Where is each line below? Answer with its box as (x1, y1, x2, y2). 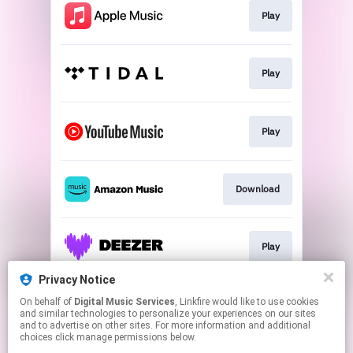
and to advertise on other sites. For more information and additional (20, 320, 310, 331)
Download (235, 182, 280, 195)
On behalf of (20, 296, 74, 307)
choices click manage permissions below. (20, 332, 196, 343)
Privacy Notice (39, 273, 115, 286)
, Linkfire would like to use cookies (175, 296, 212, 307)
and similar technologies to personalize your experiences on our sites (20, 308, 316, 319)
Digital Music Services (74, 296, 175, 307)
